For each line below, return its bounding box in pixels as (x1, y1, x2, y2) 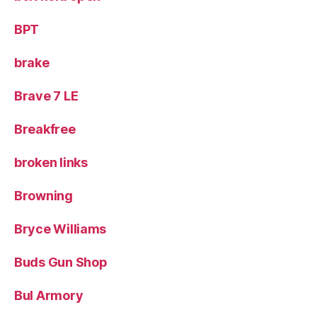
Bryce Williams (14, 221, 107, 236)
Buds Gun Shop (14, 255, 108, 270)
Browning (14, 188, 73, 203)
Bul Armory (14, 288, 83, 303)
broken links (14, 155, 88, 170)
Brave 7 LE (14, 88, 79, 103)
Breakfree (14, 122, 76, 137)
